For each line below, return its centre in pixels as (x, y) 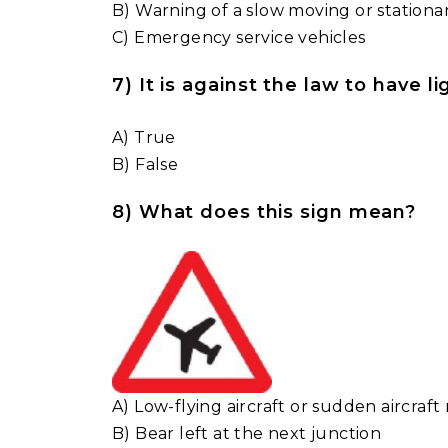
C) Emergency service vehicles (239, 37)
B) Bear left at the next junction (247, 433)
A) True (144, 137)
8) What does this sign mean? (264, 212)
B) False (145, 164)
